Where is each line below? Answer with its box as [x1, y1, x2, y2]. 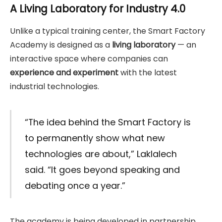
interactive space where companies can [10, 53, 168, 64]
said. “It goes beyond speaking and [24, 163, 180, 176]
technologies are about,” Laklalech [24, 147, 177, 160]
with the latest [118, 66, 177, 78]
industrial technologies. [10, 80, 99, 92]
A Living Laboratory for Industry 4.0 [10, 1, 185, 16]
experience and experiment [10, 66, 118, 78]
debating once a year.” [24, 179, 125, 192]
